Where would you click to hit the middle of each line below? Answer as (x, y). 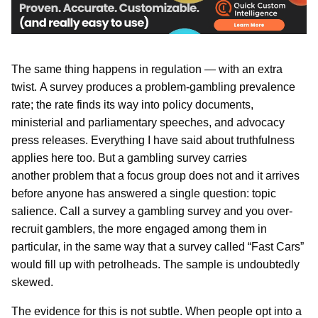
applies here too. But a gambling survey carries (129, 158)
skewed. (32, 282)
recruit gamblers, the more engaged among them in (139, 229)
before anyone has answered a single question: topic (144, 193)
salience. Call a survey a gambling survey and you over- (152, 211)
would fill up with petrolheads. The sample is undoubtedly (155, 264)
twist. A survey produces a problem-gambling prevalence (153, 87)
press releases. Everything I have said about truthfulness (153, 140)
